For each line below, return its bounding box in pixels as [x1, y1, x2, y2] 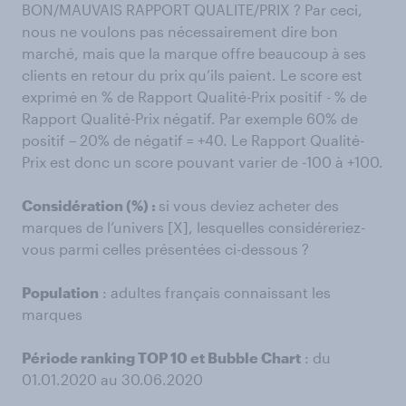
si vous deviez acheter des [159, 197, 339, 215]
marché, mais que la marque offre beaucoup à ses [22, 44, 366, 63]
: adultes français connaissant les [99, 284, 331, 302]
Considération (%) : [22, 197, 159, 215]
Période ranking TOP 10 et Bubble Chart [22, 349, 301, 367]
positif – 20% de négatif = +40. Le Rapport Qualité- [22, 131, 364, 150]
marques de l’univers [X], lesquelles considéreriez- [22, 218, 365, 237]
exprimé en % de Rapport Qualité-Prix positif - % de [22, 88, 367, 106]
